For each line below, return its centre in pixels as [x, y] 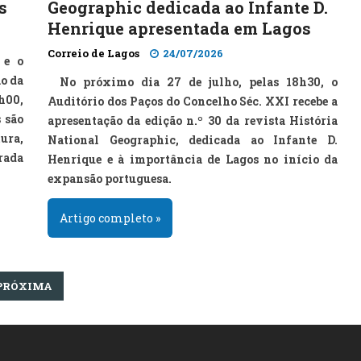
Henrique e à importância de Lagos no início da [193, 159]
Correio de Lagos [93, 53]
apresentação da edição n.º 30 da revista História [193, 120]
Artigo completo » [110, 218]
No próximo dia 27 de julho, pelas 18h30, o [199, 82]
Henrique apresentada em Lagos [179, 28]
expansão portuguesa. [110, 178]
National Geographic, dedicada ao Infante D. [193, 140]
